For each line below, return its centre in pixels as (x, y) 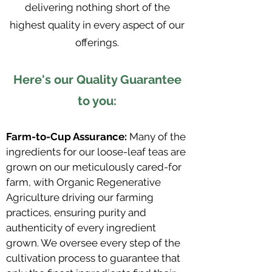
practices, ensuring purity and (76, 212)
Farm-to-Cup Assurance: (66, 136)
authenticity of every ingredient (81, 227)
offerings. (97, 42)
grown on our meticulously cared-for (94, 167)
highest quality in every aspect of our (97, 25)
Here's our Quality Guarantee (97, 79)
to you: (97, 100)
